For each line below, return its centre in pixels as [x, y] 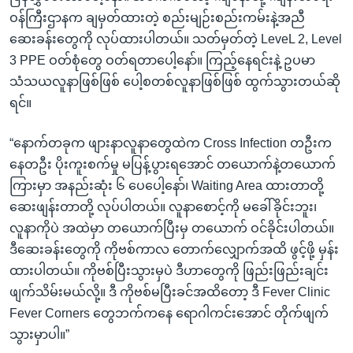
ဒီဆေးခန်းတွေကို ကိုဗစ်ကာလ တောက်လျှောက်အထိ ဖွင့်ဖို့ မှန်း [174, 249]
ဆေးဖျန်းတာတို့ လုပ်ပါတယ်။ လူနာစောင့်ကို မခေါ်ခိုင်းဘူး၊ [163, 206]
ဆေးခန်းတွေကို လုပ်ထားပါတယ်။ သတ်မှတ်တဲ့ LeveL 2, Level [176, 39]
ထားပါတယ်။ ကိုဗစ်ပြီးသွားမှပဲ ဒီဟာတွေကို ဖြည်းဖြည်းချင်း [169, 270]
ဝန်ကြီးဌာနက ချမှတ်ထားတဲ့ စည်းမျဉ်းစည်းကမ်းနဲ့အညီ [157, 17]
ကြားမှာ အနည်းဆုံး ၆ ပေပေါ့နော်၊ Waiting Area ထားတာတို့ [167, 185]
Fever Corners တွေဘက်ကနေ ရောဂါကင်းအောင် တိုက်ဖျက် [169, 313]
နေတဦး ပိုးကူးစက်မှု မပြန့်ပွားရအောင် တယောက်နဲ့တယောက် [173, 164]
